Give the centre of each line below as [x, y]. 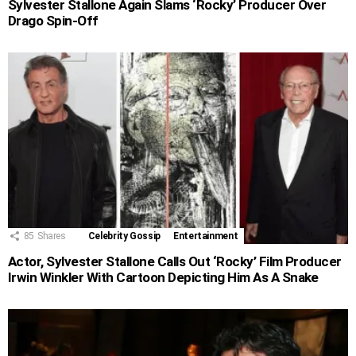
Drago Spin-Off [53, 21]
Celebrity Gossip [124, 236]
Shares [51, 236]
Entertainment [206, 236]
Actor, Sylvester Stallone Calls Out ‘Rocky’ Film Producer [175, 262]
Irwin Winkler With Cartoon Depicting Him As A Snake [163, 278]
